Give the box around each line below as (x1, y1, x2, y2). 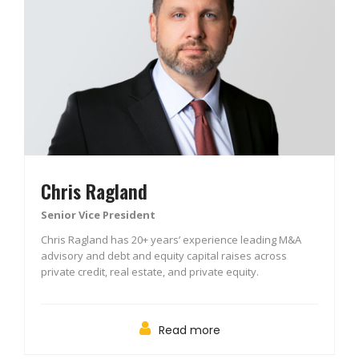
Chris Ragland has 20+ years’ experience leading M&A (41, 232, 301, 248)
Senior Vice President (41, 208, 155, 223)
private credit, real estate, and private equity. (41, 264, 259, 280)
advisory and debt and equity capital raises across (41, 248, 287, 264)
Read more (158, 322, 220, 339)
